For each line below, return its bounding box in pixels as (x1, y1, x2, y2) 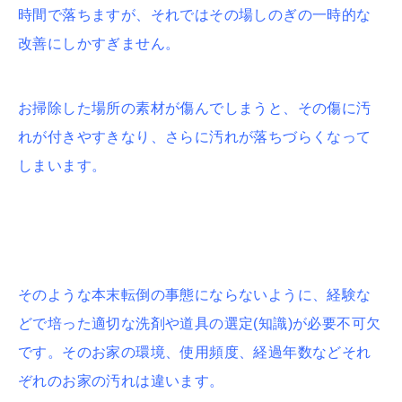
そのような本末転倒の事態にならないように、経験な (18, 286, 371, 302)
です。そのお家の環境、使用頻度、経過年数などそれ (18, 344, 371, 360)
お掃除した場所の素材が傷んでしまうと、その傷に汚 (18, 100, 371, 116)
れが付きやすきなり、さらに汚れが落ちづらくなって (18, 128, 371, 144)
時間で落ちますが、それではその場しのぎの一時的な (18, 6, 371, 22)
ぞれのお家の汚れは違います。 (18, 372, 224, 389)
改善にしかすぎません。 (18, 35, 180, 51)
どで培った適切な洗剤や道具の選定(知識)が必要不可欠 (18, 315, 381, 331)
